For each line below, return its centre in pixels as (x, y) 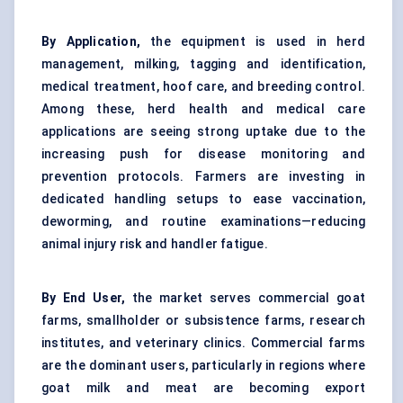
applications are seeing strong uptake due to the (203, 132)
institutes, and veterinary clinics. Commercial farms (203, 343)
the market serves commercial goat (245, 298)
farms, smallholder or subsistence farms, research (203, 321)
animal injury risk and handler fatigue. (155, 244)
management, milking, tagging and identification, (203, 64)
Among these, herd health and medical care (203, 109)
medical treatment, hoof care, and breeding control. (203, 87)
